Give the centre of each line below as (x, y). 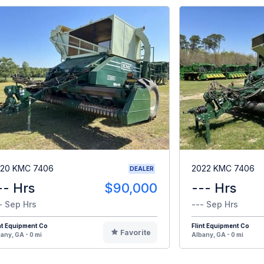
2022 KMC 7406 (223, 169)
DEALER (142, 168)
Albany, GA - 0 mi (217, 234)
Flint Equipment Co (220, 225)
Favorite (135, 232)
